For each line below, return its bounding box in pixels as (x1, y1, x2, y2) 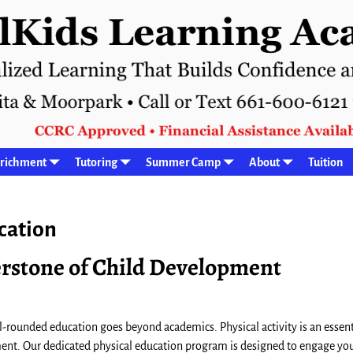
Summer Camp (146, 155, 221, 169)
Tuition (308, 155, 343, 169)
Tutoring (75, 155, 117, 169)
